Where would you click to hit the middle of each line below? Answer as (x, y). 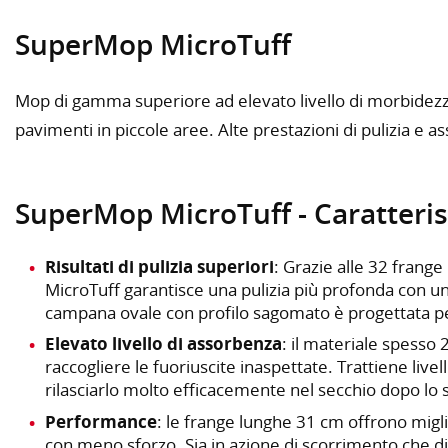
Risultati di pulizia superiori (159, 266)
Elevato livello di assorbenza (163, 344)
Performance (101, 421)
